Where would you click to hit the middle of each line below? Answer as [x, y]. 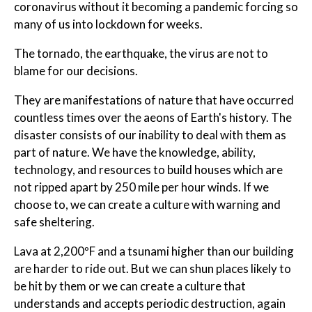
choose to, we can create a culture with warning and [147, 204]
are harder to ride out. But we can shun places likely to [153, 268]
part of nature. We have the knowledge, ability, [135, 152]
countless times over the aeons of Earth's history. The [153, 117]
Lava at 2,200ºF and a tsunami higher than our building [154, 251]
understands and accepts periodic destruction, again [150, 303]
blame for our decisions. [76, 70]
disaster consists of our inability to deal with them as [150, 134]
